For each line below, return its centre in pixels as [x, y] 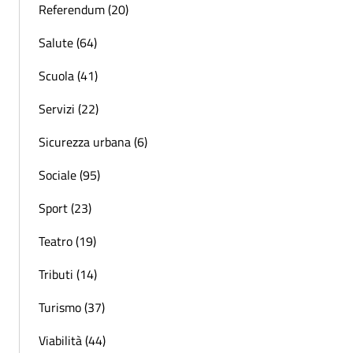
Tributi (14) [68, 275]
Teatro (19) [67, 242]
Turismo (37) [72, 308]
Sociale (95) [69, 175]
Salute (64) [68, 43]
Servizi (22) [69, 109]
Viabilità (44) [72, 341]
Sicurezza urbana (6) [93, 142]
